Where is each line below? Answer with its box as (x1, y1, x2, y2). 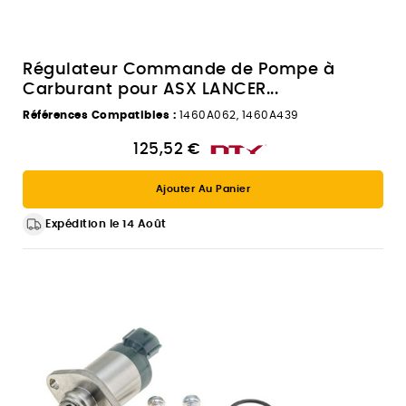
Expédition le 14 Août (45, 217, 167, 229)
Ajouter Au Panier (155, 183, 251, 194)
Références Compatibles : (23, 109, 176, 121)
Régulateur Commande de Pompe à (23, 61, 334, 78)
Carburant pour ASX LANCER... (23, 81, 278, 98)
